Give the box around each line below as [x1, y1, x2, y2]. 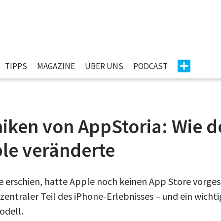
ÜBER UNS [85, 60, 123, 72]
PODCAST [133, 60, 168, 72]
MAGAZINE [37, 60, 75, 72]
